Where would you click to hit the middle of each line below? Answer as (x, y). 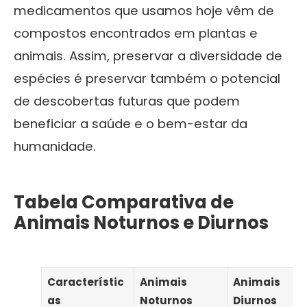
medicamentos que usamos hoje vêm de (144, 10)
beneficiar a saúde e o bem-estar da (131, 123)
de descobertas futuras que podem (127, 101)
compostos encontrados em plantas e (136, 33)
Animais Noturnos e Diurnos (141, 222)
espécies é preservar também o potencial (147, 78)
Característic (85, 282)
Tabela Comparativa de (124, 202)
